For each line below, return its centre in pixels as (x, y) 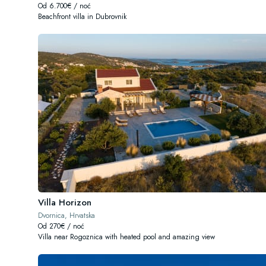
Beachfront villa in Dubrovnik (82, 17)
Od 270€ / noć (61, 226)
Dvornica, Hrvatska (66, 216)
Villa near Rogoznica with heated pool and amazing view (126, 237)
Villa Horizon (65, 202)
